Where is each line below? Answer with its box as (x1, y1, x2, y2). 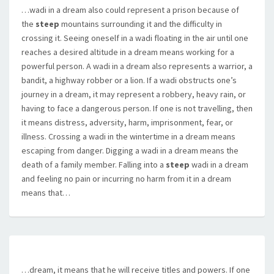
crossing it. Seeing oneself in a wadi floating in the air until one (21, 32, 248, 43)
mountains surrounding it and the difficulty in (59, 18, 222, 29)
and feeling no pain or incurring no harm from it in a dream (21, 173, 231, 184)
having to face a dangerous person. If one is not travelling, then (21, 103, 253, 114)
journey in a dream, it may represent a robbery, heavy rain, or (21, 89, 246, 100)
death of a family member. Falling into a (21, 159, 166, 170)
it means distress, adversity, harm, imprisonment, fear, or (21, 117, 233, 128)
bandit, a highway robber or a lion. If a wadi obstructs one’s (21, 75, 237, 86)
